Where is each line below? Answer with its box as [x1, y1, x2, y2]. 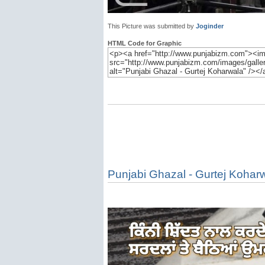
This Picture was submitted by [108, 22, 196, 30]
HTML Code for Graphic [108, 40, 182, 47]
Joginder [196, 22, 224, 30]
